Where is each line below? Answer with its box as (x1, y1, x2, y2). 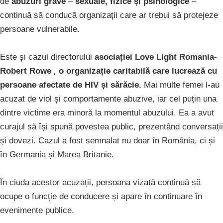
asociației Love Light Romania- (95, 52, 217, 62)
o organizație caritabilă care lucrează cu (59, 66, 217, 76)
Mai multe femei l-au (141, 80, 220, 90)
